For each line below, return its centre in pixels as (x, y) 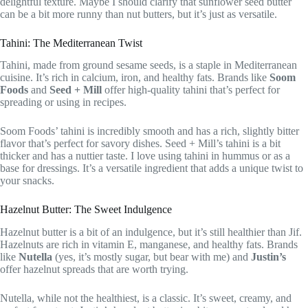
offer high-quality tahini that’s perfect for (191, 90)
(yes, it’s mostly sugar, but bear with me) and (152, 257)
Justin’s (268, 257)
